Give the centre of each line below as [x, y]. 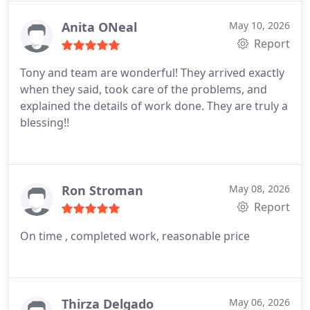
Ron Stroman [102, 190]
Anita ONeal [99, 27]
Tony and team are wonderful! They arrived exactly [152, 73]
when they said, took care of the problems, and [144, 89]
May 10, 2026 [259, 25]
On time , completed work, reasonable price [135, 236]
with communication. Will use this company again [149, 9]
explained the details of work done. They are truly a [154, 106]
